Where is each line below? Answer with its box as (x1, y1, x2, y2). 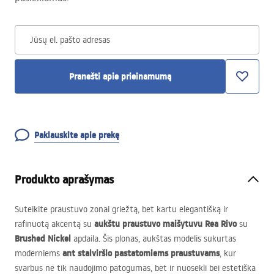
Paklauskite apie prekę (34, 129, 119, 141)
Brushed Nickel (15, 232, 71, 245)
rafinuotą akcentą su (15, 218, 94, 229)
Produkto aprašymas (15, 172, 114, 187)
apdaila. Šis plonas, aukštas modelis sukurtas (71, 233, 236, 244)
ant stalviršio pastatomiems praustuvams (62, 247, 220, 259)
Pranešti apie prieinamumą (68, 70, 171, 83)
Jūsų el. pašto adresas (30, 34, 110, 45)
